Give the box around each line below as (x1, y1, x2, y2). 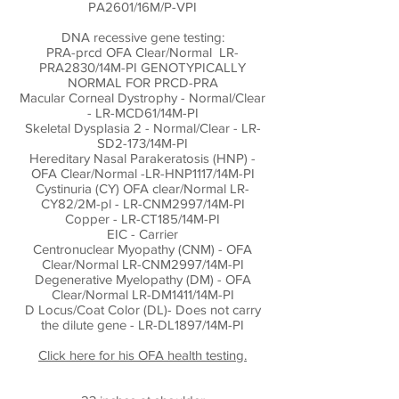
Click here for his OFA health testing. (38, 347, 247, 362)
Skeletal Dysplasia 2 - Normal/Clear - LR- (24, 120, 261, 135)
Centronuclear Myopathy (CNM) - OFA (33, 241, 252, 256)
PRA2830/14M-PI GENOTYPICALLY (39, 60, 246, 75)
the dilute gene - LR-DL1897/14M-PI (41, 317, 244, 332)
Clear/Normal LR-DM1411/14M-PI (51, 287, 234, 302)
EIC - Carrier (107, 226, 178, 241)
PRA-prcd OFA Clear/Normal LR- (46, 45, 239, 60)
